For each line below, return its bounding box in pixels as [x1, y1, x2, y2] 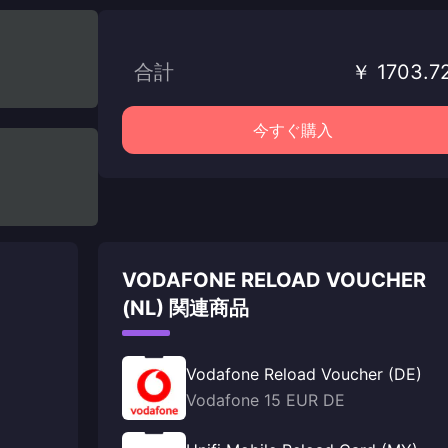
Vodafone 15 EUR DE [186, 390, 345, 410]
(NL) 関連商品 [122, 296, 249, 320]
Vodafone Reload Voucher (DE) [186, 364, 422, 384]
